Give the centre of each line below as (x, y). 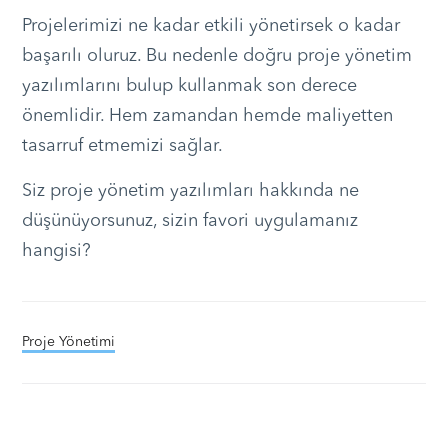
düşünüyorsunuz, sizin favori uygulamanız (189, 221)
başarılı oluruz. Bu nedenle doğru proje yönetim (216, 56)
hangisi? (56, 251)
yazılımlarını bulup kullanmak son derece (189, 86)
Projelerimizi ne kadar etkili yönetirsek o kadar (210, 26)
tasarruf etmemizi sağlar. (122, 146)
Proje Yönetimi (68, 342)
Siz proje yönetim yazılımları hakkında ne (190, 191)
